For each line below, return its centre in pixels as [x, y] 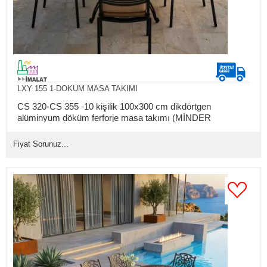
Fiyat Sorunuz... [41, 144]
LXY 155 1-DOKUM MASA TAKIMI [77, 88]
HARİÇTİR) [40, 129]
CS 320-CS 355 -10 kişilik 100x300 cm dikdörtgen [114, 106]
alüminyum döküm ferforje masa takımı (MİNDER [114, 117]
